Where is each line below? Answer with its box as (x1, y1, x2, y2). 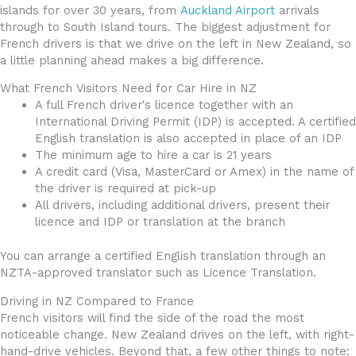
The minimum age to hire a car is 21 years (34, 148, 272, 163)
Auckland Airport (180, 2, 275, 17)
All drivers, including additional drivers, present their (34, 198, 330, 213)
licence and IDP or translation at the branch (34, 215, 285, 230)
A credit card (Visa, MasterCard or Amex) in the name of (34, 164, 354, 180)
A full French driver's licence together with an (34, 98, 293, 113)
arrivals (275, 2, 319, 17)
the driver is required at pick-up (34, 181, 216, 196)
